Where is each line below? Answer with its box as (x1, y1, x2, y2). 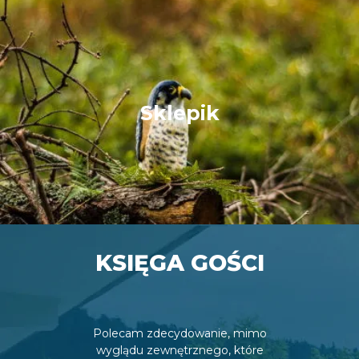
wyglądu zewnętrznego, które (95, 342, 264, 357)
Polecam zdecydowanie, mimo (92, 325, 267, 341)
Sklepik (139, 100, 220, 125)
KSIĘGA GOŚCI (95, 248, 264, 276)
